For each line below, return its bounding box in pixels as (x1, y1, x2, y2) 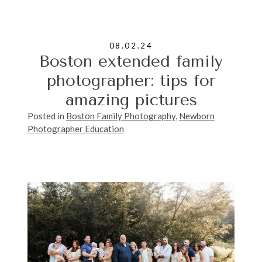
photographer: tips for (46, 70, 216, 90)
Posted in (27, 110, 66, 121)
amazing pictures (65, 89, 197, 109)
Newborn (178, 110, 215, 121)
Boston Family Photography (65, 110, 175, 121)
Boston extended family (39, 51, 223, 71)
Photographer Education (27, 123, 124, 134)
